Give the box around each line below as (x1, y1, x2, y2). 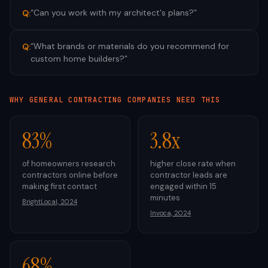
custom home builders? (31, 53, 124, 64)
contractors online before (22, 170, 118, 180)
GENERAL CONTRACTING (29, 95, 123, 105)
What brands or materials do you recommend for (33, 41, 229, 51)
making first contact (22, 181, 97, 191)
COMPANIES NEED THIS (122, 95, 221, 105)
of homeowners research (22, 159, 115, 169)
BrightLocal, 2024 (22, 197, 77, 206)
